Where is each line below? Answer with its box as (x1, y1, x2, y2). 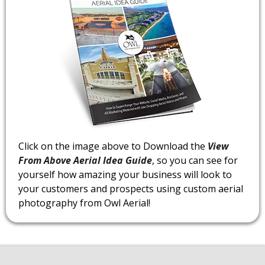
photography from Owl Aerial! (18, 196, 150, 209)
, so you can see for (152, 153, 238, 167)
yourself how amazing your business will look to (18, 167, 232, 181)
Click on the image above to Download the (18, 139, 208, 153)
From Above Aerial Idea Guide (18, 153, 152, 167)
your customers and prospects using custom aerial (18, 182, 243, 195)
